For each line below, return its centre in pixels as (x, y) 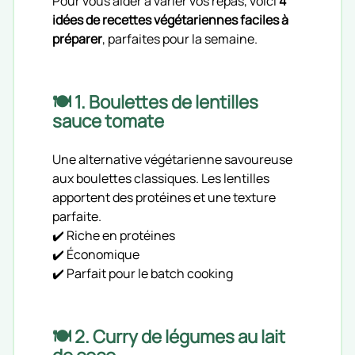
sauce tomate (108, 120)
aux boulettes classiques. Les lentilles (161, 178)
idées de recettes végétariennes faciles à (170, 19)
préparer (77, 38)
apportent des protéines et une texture (164, 197)
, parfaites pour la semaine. (180, 38)
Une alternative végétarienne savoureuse (172, 159)
